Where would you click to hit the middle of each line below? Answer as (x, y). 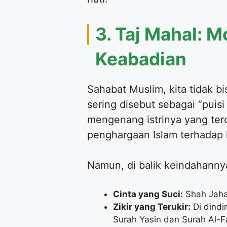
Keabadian (141, 59)
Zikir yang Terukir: (152, 207)
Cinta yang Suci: (148, 194)
